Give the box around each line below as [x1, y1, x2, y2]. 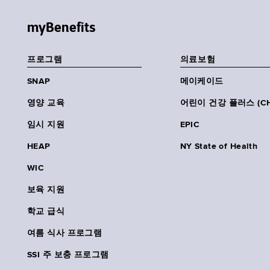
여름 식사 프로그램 [27, 229, 102, 238]
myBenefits [27, 19, 95, 36]
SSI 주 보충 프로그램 [27, 251, 109, 260]
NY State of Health [180, 142, 258, 151]
